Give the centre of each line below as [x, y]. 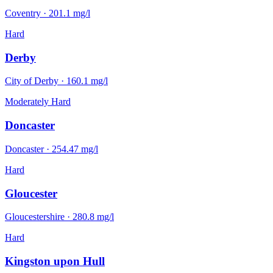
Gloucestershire [35, 217]
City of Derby [32, 81]
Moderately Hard [38, 102]
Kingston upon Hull [55, 261]
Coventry [23, 13]
